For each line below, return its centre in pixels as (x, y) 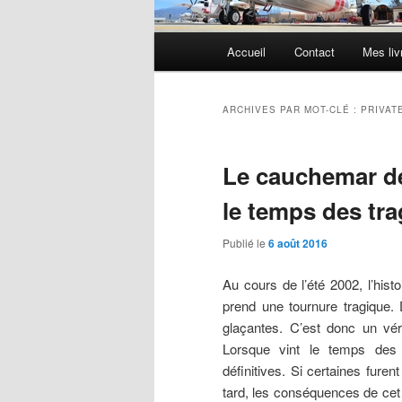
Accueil (247, 52)
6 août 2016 (298, 244)
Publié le (245, 243)
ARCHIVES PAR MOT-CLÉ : (292, 110)
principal (179, 65)
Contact (314, 52)
